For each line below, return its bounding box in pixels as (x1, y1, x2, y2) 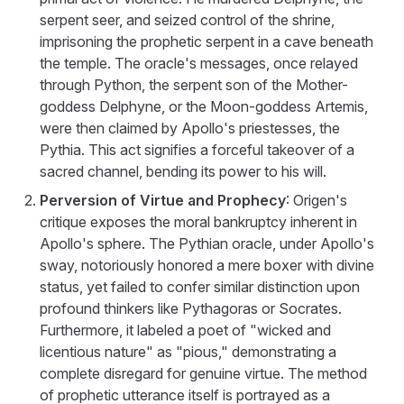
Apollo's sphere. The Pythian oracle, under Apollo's (40, 234, 374, 252)
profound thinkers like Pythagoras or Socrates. (40, 298, 342, 317)
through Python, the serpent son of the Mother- (40, 75, 348, 94)
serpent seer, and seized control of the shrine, (40, 10, 335, 29)
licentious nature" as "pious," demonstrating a (40, 342, 336, 361)
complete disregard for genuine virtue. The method (40, 363, 367, 382)
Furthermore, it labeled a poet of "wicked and (40, 320, 331, 339)
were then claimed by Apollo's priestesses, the (40, 118, 340, 137)
